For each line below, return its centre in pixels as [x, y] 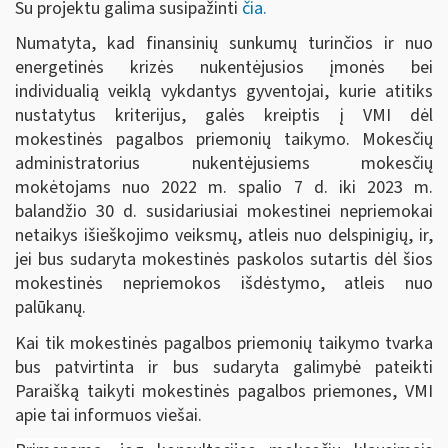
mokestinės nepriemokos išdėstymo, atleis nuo [224, 283]
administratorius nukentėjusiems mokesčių [224, 163]
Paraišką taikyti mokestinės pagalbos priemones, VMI [224, 391]
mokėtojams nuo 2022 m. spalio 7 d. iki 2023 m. [224, 187]
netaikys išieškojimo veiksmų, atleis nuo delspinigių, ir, [224, 235]
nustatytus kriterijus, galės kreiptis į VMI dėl [224, 115]
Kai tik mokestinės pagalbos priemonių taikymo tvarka [224, 343]
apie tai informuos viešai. [108, 415]
